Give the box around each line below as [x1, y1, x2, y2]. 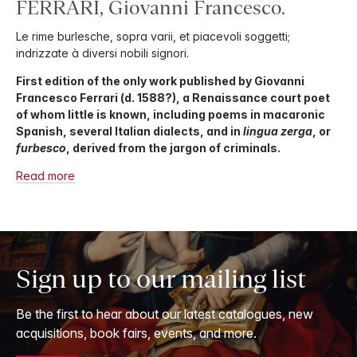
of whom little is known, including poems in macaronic [16, 107, 325, 121]
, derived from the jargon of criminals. [66, 140, 280, 155]
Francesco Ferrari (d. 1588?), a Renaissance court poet [16, 90, 330, 104]
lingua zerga [243, 124, 312, 138]
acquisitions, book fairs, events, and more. [16, 324, 257, 341]
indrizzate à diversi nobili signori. [16, 45, 189, 60]
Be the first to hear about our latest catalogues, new [16, 305, 313, 322]
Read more [16, 168, 75, 182]
